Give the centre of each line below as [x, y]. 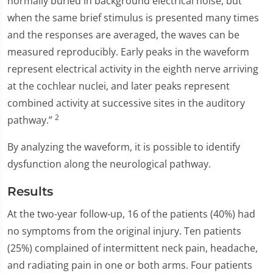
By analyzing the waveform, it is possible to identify [124, 147]
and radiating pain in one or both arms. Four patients [130, 265]
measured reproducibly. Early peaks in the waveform [128, 52]
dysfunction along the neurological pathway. [109, 164]
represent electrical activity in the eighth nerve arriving [133, 69]
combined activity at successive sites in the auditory [126, 103]
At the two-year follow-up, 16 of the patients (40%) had [131, 214]
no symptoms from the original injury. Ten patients [124, 231]
